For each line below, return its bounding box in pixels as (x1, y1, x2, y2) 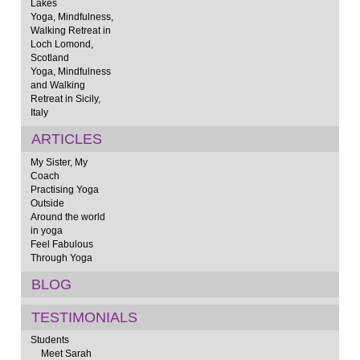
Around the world (30, 211, 105, 222)
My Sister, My (30, 156, 88, 167)
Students (30, 334, 69, 346)
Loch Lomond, (30, 39, 93, 50)
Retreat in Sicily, (30, 93, 100, 104)
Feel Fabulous (30, 238, 93, 249)
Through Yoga (30, 252, 92, 263)
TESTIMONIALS (31, 309, 137, 325)
